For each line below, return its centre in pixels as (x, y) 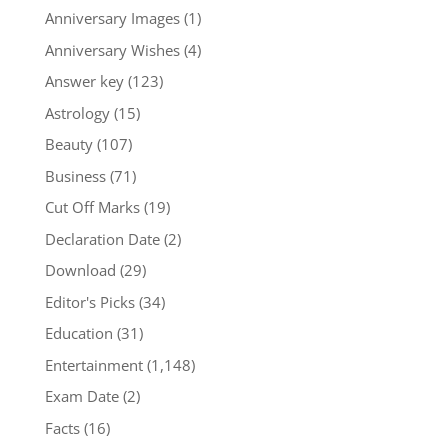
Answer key (84, 81)
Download (80, 270)
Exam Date (81, 396)
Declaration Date (102, 238)
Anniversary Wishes (112, 49)
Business (75, 175)
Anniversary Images (112, 18)
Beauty (68, 144)
